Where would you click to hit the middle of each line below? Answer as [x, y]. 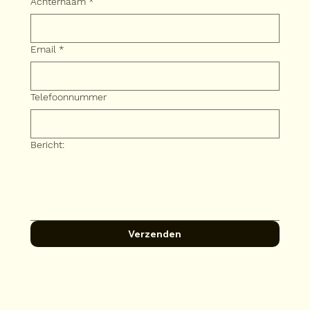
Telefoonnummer [69, 97]
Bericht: [47, 144]
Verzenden [155, 234]
